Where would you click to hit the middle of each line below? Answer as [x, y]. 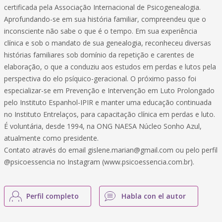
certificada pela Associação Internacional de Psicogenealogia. [102, 7]
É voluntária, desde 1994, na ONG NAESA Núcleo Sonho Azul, [103, 126]
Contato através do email [46, 150]
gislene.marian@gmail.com [131, 150]
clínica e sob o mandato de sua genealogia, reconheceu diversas [108, 43]
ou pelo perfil [195, 150]
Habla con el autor [154, 196]
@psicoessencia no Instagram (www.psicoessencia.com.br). [99, 162]
